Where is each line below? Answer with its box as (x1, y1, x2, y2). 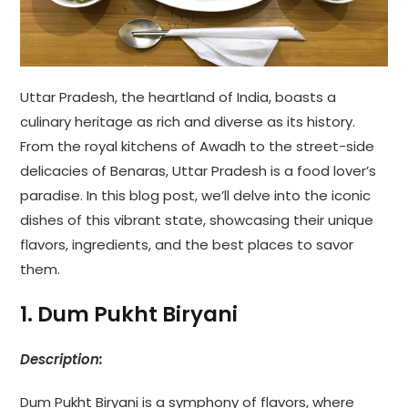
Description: (20, 349, 104, 369)
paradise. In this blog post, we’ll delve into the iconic (20, 185, 372, 205)
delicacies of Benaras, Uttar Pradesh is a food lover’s (20, 160, 377, 180)
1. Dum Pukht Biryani (20, 299, 239, 329)
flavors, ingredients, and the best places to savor (20, 234, 354, 254)
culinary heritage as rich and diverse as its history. (20, 111, 356, 131)
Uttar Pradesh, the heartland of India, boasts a (20, 87, 337, 107)
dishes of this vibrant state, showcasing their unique (20, 209, 374, 229)
